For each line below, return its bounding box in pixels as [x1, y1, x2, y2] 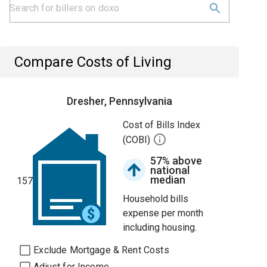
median [150, 173, 186, 186]
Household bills [123, 193, 189, 204]
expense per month [123, 207, 204, 219]
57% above [150, 154, 203, 167]
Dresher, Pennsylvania [67, 95, 173, 107]
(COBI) [123, 134, 153, 146]
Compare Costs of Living [14, 54, 172, 70]
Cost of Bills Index [123, 119, 201, 131]
